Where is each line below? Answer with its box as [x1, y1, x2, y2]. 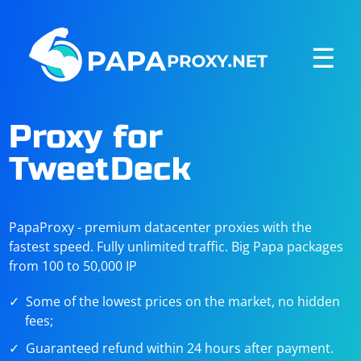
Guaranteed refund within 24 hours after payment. [26, 339, 334, 357]
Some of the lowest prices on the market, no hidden [26, 293, 341, 310]
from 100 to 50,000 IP [9, 257, 138, 275]
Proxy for [9, 118, 163, 156]
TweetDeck [9, 150, 191, 189]
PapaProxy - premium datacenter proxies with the [9, 218, 313, 236]
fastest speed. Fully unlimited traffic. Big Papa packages [9, 238, 344, 255]
